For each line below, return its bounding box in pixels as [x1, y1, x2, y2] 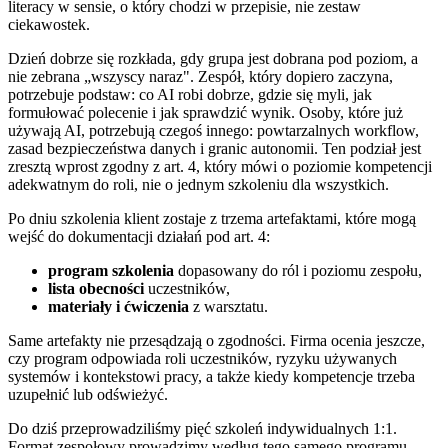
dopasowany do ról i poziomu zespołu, [174, 261, 422, 279]
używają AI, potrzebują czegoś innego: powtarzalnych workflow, [8, 121, 419, 139]
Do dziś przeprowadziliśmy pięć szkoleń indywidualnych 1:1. [8, 419, 397, 437]
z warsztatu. [189, 297, 268, 315]
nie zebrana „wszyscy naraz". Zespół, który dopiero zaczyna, [8, 67, 393, 85]
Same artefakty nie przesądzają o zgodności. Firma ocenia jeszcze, [8, 331, 425, 349]
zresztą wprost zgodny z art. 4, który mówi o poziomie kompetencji [8, 157, 432, 175]
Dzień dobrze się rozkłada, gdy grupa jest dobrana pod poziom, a [8, 49, 418, 67]
